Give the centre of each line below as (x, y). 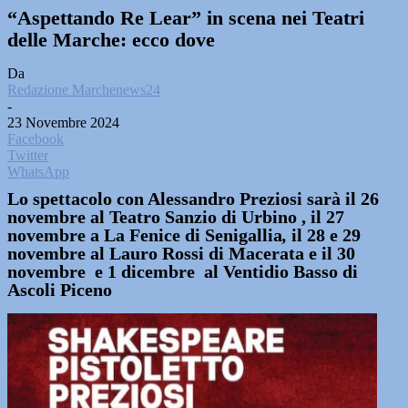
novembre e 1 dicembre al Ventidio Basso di (183, 271)
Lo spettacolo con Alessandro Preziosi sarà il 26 (193, 199)
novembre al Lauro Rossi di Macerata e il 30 (181, 253)
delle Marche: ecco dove (111, 40)
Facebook (36, 139)
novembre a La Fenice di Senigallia (145, 235)
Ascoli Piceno (60, 290)
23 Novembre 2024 (63, 122)
